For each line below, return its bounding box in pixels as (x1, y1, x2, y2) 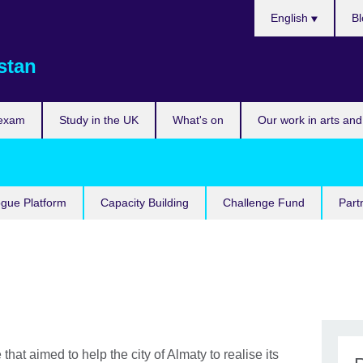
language (253, 41, 308, 54)
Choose (253, 2, 299, 15)
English (270, 11, 311, 24)
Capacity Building (100, 196, 189, 209)
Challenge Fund (223, 196, 305, 209)
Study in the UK (59, 113, 139, 126)
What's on (173, 113, 224, 126)
